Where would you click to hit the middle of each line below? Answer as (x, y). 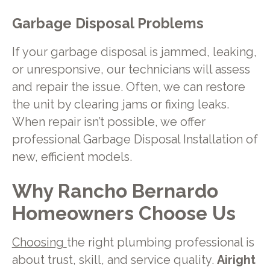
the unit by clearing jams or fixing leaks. (120, 104)
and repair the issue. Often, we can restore (128, 87)
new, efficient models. (72, 157)
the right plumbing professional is (160, 243)
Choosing (39, 243)
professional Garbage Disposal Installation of (135, 139)
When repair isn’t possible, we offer (108, 122)
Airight (236, 260)
